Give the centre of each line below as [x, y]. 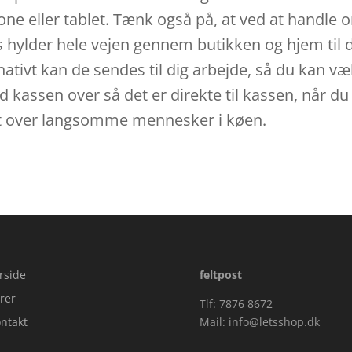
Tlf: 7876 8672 [236, 304]
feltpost [220, 275]
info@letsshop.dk [274, 322]
